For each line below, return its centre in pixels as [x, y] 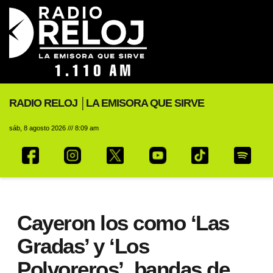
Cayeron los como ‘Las [123, 222]
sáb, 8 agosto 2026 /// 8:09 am [54, 128]
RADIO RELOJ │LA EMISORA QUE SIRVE [107, 103]
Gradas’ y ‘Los [83, 246]
